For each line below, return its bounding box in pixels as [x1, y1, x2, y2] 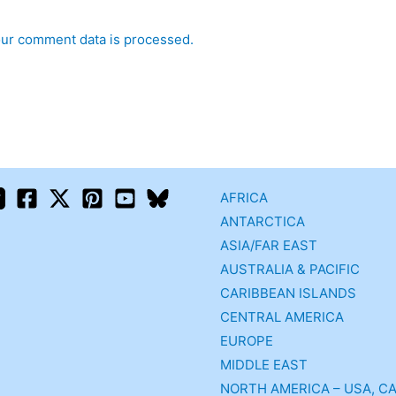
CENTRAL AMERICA [220, 308, 344, 325]
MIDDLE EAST [220, 355, 308, 373]
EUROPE [220, 331, 273, 349]
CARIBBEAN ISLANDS [220, 284, 356, 301]
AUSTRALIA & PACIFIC [220, 260, 360, 278]
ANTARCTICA [220, 212, 305, 230]
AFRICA [220, 188, 268, 206]
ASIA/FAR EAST [220, 236, 317, 254]
